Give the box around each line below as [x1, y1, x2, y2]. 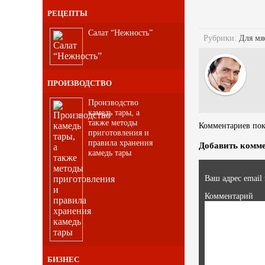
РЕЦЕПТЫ [47, 8, 88, 18]
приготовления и [88, 127, 150, 137]
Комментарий [205, 192, 253, 201]
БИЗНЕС [47, 254, 79, 264]
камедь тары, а [88, 107, 140, 117]
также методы [88, 117, 138, 127]
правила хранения [88, 137, 153, 147]
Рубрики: [203, 34, 237, 43]
